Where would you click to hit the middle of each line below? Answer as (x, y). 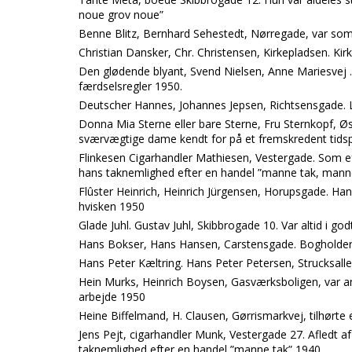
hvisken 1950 (112, 206)
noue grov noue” (121, 15)
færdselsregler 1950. (130, 86)
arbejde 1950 (112, 297)
